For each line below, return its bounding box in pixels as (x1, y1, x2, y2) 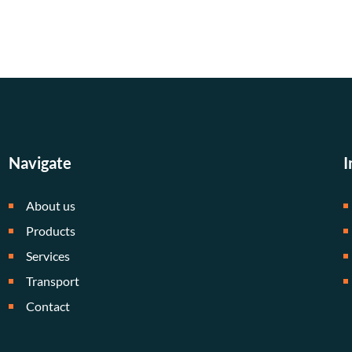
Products (26, 222, 76, 238)
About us (26, 197, 76, 213)
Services (26, 247, 71, 263)
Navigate (8, 152, 71, 172)
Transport (26, 273, 80, 288)
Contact (26, 298, 71, 313)
